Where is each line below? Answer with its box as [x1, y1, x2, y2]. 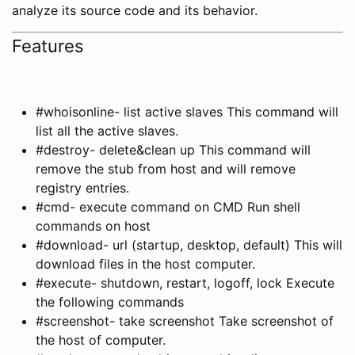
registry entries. [36, 179, 129, 196]
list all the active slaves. [36, 122, 178, 139]
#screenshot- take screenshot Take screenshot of [36, 312, 334, 329]
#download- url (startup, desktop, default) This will [36, 236, 342, 253]
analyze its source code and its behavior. [12, 2, 258, 18]
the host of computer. [36, 331, 166, 348]
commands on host [36, 217, 151, 234]
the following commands [36, 293, 184, 310]
